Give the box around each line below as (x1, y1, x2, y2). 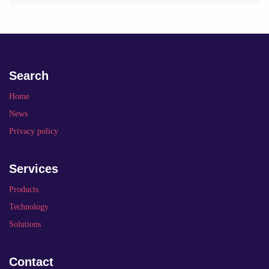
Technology (9, 202, 49, 212)
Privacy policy (9, 127, 58, 136)
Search (9, 69, 49, 83)
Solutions (9, 220, 41, 229)
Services (9, 162, 58, 176)
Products (9, 185, 38, 195)
